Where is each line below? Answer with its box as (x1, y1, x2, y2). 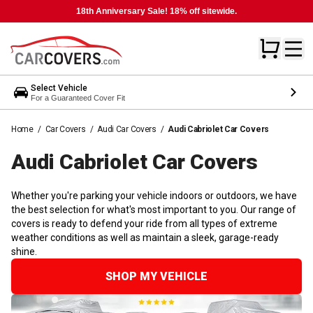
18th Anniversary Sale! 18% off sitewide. (76, 6, 237, 16)
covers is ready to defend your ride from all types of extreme (11, 217, 277, 229)
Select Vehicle (31, 82, 87, 93)
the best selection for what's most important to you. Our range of (11, 203, 296, 215)
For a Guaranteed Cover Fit (31, 93, 125, 102)
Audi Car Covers (97, 124, 156, 134)
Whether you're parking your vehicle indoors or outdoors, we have (11, 189, 297, 201)
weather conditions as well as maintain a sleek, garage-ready (11, 231, 279, 243)
